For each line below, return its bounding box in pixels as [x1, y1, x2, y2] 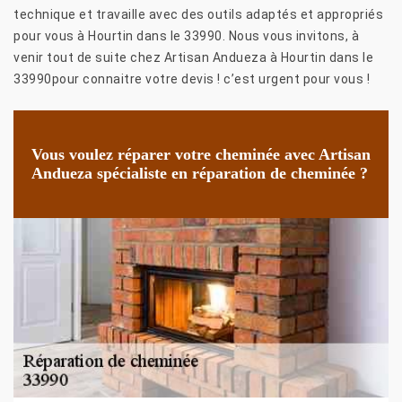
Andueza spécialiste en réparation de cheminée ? [31, 163, 368, 182]
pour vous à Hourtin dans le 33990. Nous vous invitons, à [13, 28, 359, 43]
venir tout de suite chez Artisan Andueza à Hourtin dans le [13, 49, 373, 65]
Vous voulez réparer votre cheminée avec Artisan [31, 144, 371, 163]
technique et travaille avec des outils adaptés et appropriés [13, 6, 383, 22]
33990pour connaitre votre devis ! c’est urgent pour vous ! [13, 71, 370, 86]
